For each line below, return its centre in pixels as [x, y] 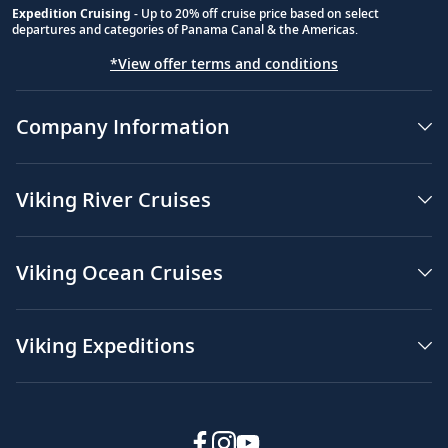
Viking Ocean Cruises [119, 272]
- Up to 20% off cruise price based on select [255, 13]
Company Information [123, 126]
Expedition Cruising [71, 13]
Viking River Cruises [113, 199]
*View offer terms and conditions [224, 63]
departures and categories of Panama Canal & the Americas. [185, 29]
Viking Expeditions [105, 345]
